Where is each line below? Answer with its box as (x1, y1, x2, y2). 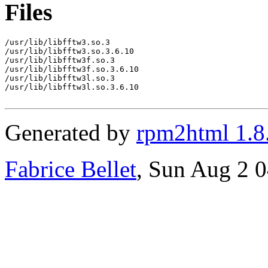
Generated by (5, 119, 136, 145)
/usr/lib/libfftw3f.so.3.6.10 (5, 64, 139, 74)
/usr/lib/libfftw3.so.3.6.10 (5, 46, 134, 56)
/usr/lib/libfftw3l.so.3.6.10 (5, 82, 139, 92)
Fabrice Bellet (5, 156, 136, 182)
